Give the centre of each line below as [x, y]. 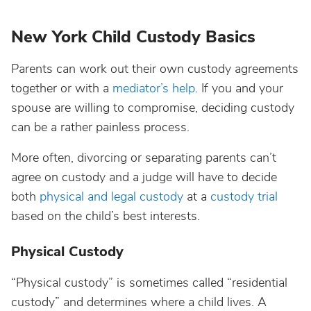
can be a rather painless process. [100, 127]
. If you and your [239, 88]
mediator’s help [154, 88]
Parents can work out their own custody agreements [155, 69]
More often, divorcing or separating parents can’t [144, 158]
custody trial [244, 196]
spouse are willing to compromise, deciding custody [153, 108]
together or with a [62, 88]
